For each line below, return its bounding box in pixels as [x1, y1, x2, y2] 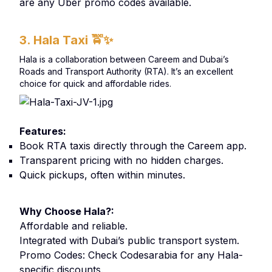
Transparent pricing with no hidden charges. [19, 154, 223, 166]
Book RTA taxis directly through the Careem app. [19, 140, 246, 152]
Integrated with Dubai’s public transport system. [19, 234, 239, 246]
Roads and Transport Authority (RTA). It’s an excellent [19, 66, 233, 76]
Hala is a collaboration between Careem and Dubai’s [19, 54, 229, 64]
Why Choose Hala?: [19, 205, 117, 217]
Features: [19, 125, 69, 137]
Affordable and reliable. [19, 220, 127, 232]
